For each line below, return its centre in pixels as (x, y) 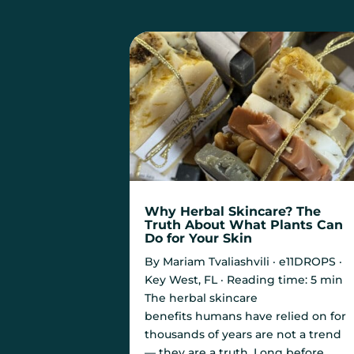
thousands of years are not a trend (243, 334)
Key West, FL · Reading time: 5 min (244, 279)
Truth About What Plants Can (244, 224)
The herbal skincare (201, 298)
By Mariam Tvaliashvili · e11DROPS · (244, 261)
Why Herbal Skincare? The (233, 211)
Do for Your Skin (199, 238)
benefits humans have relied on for (246, 316)
